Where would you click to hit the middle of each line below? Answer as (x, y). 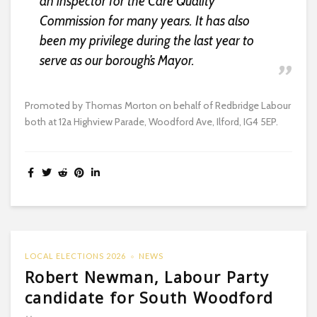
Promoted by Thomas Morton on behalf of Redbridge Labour (158, 105)
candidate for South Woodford (149, 297)
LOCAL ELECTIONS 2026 (75, 255)
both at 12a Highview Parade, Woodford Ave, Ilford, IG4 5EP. (151, 121)
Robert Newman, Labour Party (147, 277)
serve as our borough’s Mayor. (117, 60)
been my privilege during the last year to (146, 40)
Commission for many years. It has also (144, 21)
